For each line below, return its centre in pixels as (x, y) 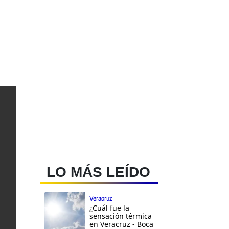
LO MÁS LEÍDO (98, 172)
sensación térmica (121, 216)
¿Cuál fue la (109, 208)
